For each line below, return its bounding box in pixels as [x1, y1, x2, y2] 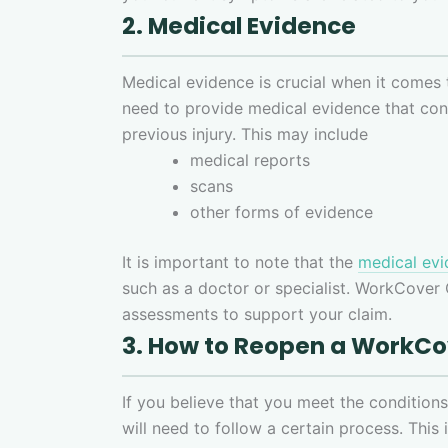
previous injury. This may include [122, 123, 368, 144]
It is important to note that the [122, 251, 358, 272]
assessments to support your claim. [122, 303, 402, 324]
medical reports [190, 149, 310, 170]
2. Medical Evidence [122, 9, 356, 42]
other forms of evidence [190, 201, 373, 222]
